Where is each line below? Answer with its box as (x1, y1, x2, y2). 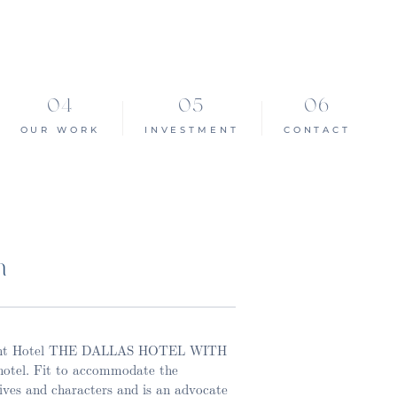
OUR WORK (19, 124, 100, 136)
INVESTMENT (144, 124, 239, 136)
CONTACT (283, 124, 352, 136)
